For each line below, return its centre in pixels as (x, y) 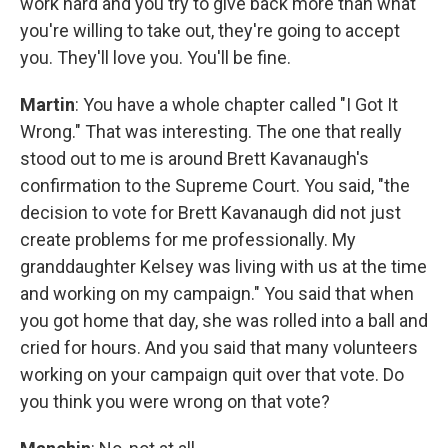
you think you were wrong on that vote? (175, 401)
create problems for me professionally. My (188, 239)
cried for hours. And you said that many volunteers (219, 347)
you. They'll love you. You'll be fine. (155, 57)
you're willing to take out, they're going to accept (210, 30)
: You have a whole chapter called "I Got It (236, 104)
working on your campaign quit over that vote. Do (212, 374)
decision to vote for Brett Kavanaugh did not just (210, 212)
